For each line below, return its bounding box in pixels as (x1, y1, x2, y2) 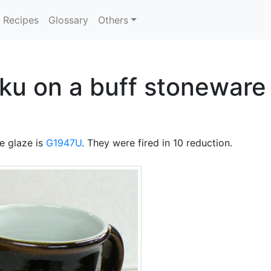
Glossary (48, 14, 89, 26)
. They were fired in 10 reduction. (82, 137, 232, 149)
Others (98, 14, 129, 26)
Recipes (3, 14, 39, 26)
